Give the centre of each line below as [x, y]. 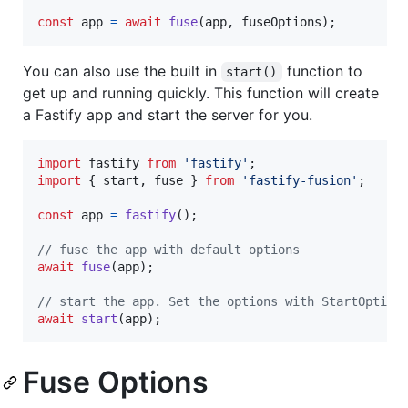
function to [324, 71]
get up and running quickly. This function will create [201, 92]
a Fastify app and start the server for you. [168, 114]
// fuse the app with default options [168, 249]
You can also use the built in [122, 71]
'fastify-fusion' [300, 180]
